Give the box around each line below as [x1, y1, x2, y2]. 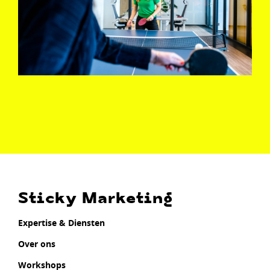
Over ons [18, 238, 55, 250]
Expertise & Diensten [18, 217, 105, 229]
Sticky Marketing [18, 192, 173, 207]
